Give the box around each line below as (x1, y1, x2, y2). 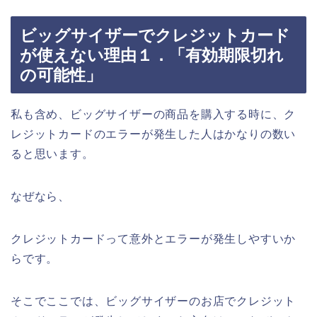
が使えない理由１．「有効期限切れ (20, 45, 284, 64)
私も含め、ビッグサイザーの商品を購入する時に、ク (11, 108, 296, 120)
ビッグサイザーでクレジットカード (20, 25, 290, 45)
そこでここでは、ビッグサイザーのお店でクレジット (11, 294, 296, 307)
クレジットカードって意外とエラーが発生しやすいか (11, 232, 296, 245)
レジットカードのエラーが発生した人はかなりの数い (11, 127, 296, 140)
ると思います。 (11, 147, 94, 160)
